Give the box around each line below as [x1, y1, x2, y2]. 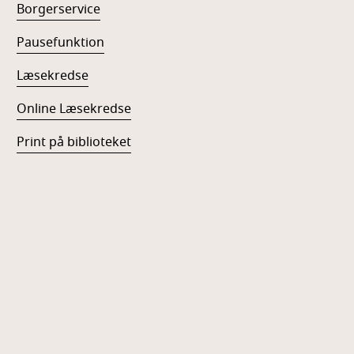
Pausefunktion [17, 33, 105, 52]
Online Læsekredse [17, 100, 132, 119]
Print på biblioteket [17, 133, 132, 152]
